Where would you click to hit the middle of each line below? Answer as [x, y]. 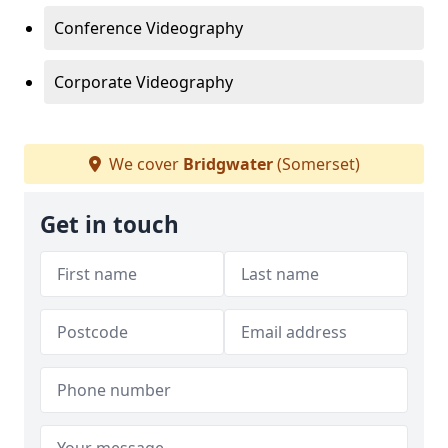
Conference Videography [148, 28]
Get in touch [109, 224]
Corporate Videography [143, 82]
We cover [143, 164]
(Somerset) [316, 164]
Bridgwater [227, 164]
